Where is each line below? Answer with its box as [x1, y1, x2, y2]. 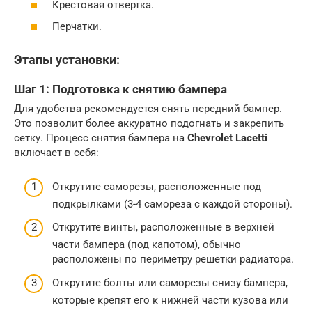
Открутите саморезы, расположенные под [52, 180, 261, 193]
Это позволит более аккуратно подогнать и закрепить [14, 117, 284, 130]
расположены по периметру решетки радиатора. [52, 253, 294, 266]
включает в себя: [14, 146, 99, 159]
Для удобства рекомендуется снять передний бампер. [14, 102, 282, 116]
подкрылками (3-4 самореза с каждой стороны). [52, 197, 292, 210]
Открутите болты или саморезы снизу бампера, [52, 276, 288, 289]
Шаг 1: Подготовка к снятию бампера [14, 83, 227, 96]
